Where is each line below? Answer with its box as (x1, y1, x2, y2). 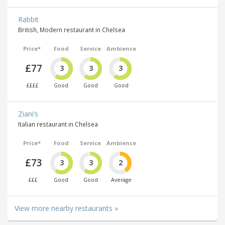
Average (110, 176, 132, 184)
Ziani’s (18, 109, 38, 119)
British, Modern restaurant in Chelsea (18, 25, 125, 34)
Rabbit (18, 14, 39, 24)
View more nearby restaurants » (15, 203, 118, 213)
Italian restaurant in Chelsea (18, 120, 98, 129)
